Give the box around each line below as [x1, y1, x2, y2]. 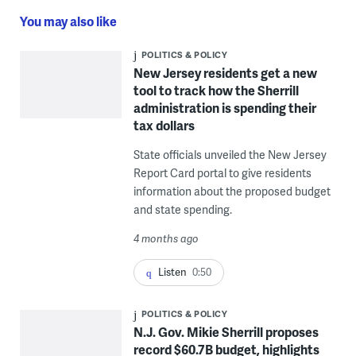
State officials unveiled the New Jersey [133, 147, 327, 163]
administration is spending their [133, 99, 316, 118]
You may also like [19, 12, 117, 31]
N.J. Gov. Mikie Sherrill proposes [133, 323, 319, 342]
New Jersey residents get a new [133, 64, 317, 83]
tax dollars [133, 116, 195, 135]
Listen [157, 265, 187, 280]
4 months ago [133, 231, 199, 246]
